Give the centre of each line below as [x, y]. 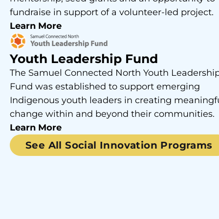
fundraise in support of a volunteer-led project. [112, 12]
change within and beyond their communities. [112, 114]
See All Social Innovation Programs [119, 145]
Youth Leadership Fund [84, 58]
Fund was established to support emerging [105, 86]
